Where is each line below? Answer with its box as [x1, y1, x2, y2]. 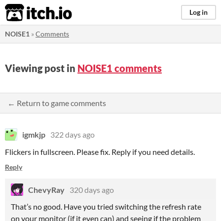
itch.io [4, 3, 48, 23]
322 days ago [50, 130, 95, 139]
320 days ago [70, 185, 114, 194]
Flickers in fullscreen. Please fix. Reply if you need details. [5, 147, 195, 156]
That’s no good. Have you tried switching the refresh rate [11, 202, 201, 211]
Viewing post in [5, 62, 77, 74]
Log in [189, 8, 208, 16]
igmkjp [22, 130, 45, 139]
